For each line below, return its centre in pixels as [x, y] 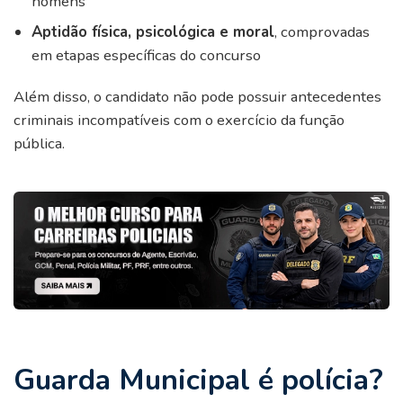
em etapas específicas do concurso [146, 56]
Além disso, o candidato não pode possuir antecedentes [197, 97]
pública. [39, 144]
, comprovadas [322, 32]
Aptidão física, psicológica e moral [153, 32]
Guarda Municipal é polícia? [198, 380]
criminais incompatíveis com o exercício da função [179, 121]
